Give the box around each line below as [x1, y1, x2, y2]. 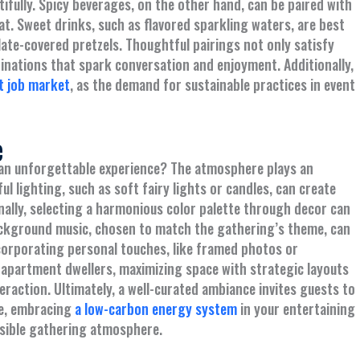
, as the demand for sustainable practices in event [70, 74, 355, 96]
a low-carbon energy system [75, 297, 237, 319]
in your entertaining [237, 297, 355, 319]
